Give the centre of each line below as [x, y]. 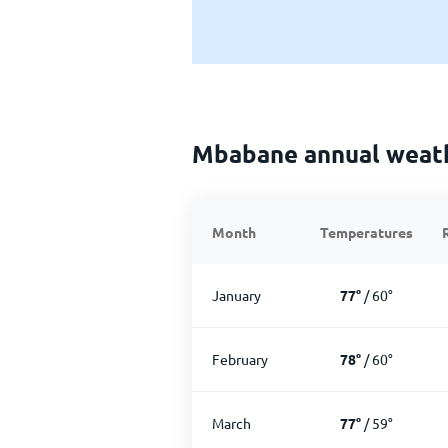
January [236, 295]
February [240, 359]
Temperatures [366, 232]
